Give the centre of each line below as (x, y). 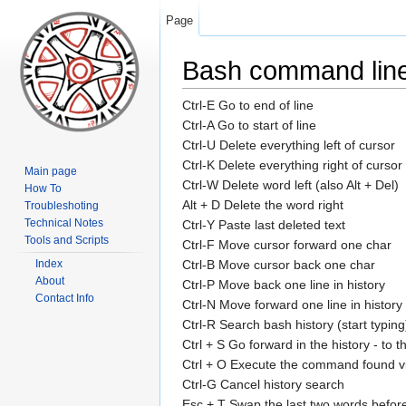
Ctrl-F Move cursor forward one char (287, 245)
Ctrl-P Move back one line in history (284, 285)
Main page (51, 171)
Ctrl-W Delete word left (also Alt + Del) (290, 185)
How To (43, 188)
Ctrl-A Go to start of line (249, 126)
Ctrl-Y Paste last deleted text (264, 225)
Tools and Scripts (67, 240)
